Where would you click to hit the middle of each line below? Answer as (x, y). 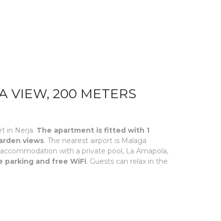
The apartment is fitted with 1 (93, 130)
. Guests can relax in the (127, 161)
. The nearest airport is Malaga (95, 141)
